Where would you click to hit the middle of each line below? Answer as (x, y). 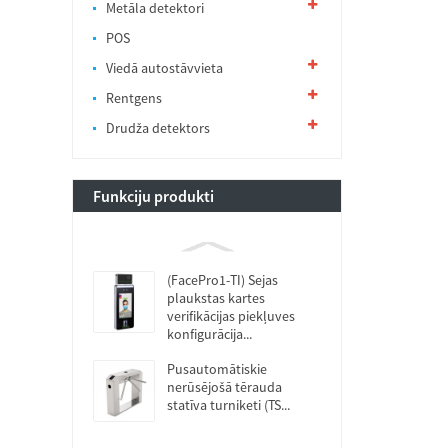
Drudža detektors (158, 128)
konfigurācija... (209, 334)
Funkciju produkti (153, 196)
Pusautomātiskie (217, 369)
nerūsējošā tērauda (224, 387)
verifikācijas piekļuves (231, 316)
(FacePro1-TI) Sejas (222, 280)
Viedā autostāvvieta (164, 68)
